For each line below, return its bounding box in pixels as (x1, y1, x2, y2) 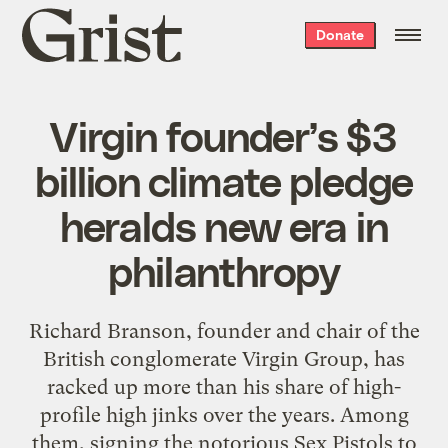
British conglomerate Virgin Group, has (43, 346, 405, 371)
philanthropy (107, 244, 341, 295)
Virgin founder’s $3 (50, 109, 398, 160)
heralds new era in (60, 199, 388, 250)
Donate (315, 26, 364, 43)
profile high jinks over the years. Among (39, 402, 409, 427)
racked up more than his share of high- (47, 374, 401, 399)
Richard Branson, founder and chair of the (28, 318, 420, 343)
